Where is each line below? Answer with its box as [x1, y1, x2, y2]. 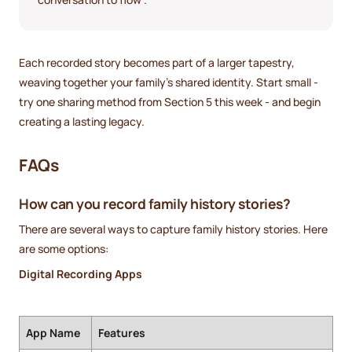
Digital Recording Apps [19, 266, 142, 282]
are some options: [19, 241, 108, 257]
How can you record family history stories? [19, 194, 290, 214]
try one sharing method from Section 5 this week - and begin [19, 93, 321, 109]
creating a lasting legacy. [19, 113, 145, 129]
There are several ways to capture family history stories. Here [19, 222, 328, 237]
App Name [26, 325, 80, 341]
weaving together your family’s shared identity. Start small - [19, 74, 318, 90]
